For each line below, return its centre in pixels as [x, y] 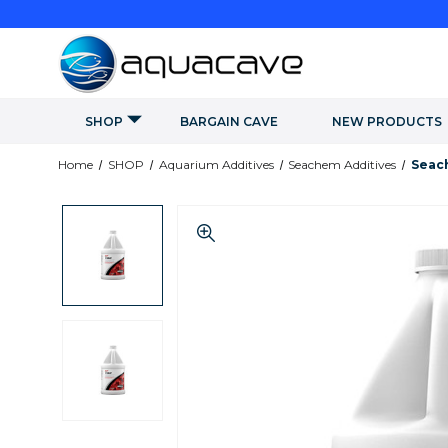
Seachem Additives [342, 164]
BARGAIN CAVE [229, 121]
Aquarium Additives [216, 164]
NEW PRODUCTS [387, 121]
